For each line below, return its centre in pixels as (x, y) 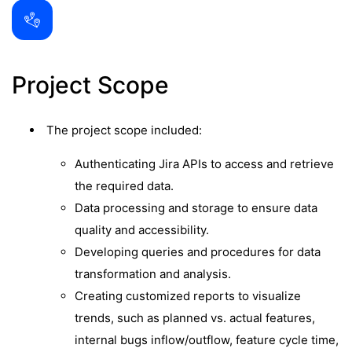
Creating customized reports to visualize (188, 296)
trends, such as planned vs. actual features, (195, 318)
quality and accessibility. (142, 230)
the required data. (124, 186)
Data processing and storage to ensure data (196, 208)
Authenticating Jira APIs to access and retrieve (204, 164)
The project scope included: (123, 130)
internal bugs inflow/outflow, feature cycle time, (207, 340)
